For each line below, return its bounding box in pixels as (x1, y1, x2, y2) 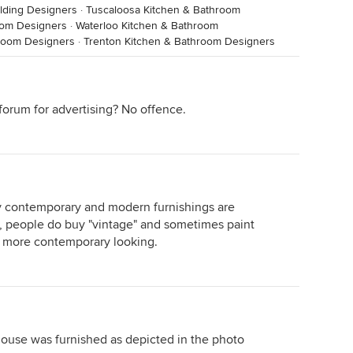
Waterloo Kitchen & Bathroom (76, 19, 218, 32)
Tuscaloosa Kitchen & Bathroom (86, 3, 240, 17)
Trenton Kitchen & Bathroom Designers (84, 35, 275, 48)
